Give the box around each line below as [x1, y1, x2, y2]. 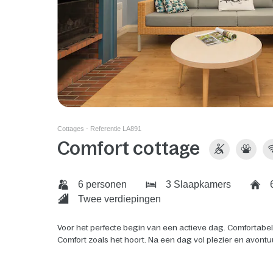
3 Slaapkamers [163, 179, 232, 190]
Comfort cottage [57, 138, 200, 159]
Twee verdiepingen [76, 193, 161, 204]
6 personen [76, 179, 127, 190]
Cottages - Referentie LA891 [57, 125, 142, 133]
